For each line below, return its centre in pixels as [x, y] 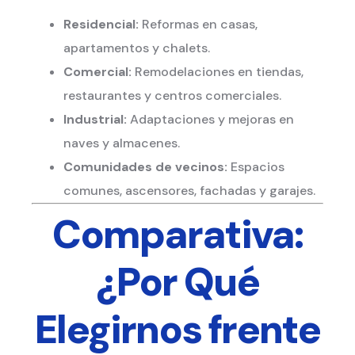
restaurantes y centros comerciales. [172, 96]
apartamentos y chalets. [137, 48]
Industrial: [95, 120]
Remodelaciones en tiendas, [218, 72]
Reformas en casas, [198, 25]
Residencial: [101, 25]
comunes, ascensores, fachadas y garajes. [189, 191]
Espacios [256, 167]
